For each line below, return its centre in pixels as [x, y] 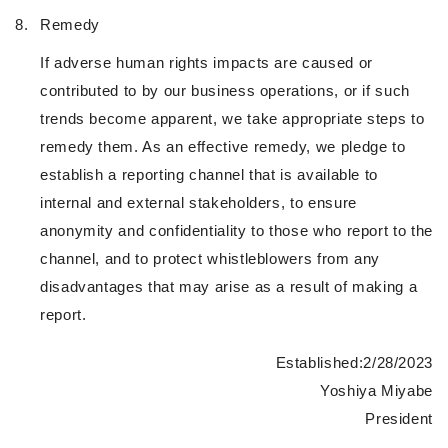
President [399, 419]
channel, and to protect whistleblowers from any [210, 259]
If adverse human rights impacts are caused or [206, 63]
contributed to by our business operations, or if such [225, 91]
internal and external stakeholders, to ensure [198, 203]
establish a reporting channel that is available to [209, 175]
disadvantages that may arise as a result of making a [229, 287]
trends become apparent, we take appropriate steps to [232, 119]
